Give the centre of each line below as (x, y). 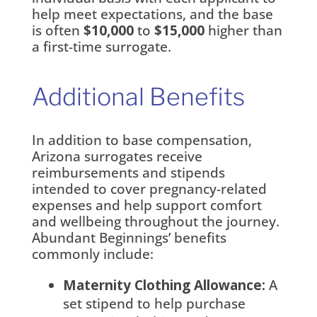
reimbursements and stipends (128, 172)
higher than (243, 30)
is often (57, 30)
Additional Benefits (138, 96)
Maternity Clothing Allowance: (164, 285)
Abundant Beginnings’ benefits (129, 237)
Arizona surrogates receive (117, 156)
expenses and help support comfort (146, 205)
